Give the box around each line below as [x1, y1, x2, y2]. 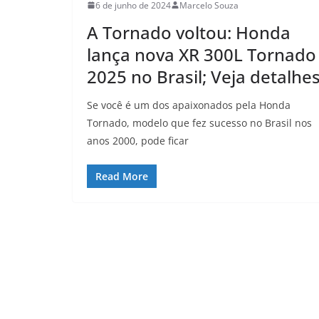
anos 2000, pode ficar [87, 133, 189, 147]
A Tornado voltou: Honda [87, 20, 291, 44]
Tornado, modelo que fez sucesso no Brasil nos [87, 115, 312, 130]
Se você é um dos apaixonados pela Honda [87, 98, 291, 112]
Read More [95, 169, 148, 183]
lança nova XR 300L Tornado [87, 42, 316, 66]
